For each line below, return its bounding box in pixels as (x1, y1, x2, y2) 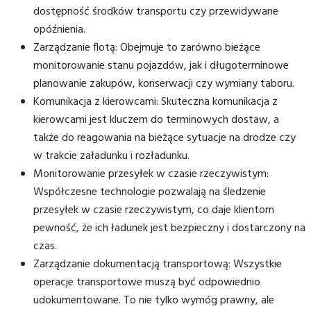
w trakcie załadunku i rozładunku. (33, 146, 190, 165)
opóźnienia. (33, 20, 85, 39)
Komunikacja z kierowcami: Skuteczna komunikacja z (33, 92, 278, 111)
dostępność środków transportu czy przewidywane (33, 2, 278, 21)
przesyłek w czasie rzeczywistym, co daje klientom (33, 201, 274, 219)
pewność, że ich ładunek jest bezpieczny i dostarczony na (33, 219, 305, 237)
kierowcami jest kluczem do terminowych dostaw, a (33, 110, 279, 129)
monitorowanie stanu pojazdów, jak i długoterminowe (33, 56, 289, 75)
